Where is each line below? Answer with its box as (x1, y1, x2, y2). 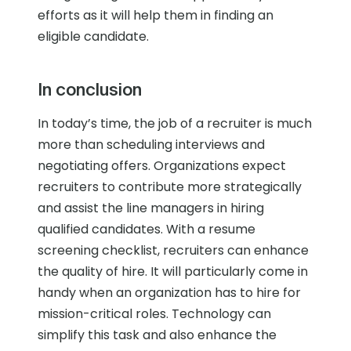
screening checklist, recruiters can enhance (38, 241, 309, 260)
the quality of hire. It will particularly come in (38, 262, 308, 281)
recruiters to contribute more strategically (38, 178, 302, 197)
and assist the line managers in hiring (38, 199, 264, 218)
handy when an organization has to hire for (38, 284, 301, 302)
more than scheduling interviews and (38, 136, 265, 154)
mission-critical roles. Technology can (38, 305, 271, 324)
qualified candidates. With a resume (38, 220, 255, 239)
